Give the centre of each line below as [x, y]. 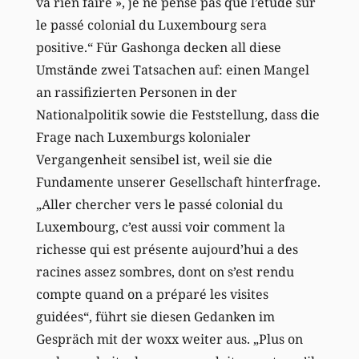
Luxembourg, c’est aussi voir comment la [160, 227]
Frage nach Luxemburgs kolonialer [143, 137]
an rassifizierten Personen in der [136, 93]
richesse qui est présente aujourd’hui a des [167, 250]
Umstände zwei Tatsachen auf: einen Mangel [172, 70]
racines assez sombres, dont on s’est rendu [165, 272]
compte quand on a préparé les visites [152, 294]
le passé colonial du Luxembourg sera [151, 25]
